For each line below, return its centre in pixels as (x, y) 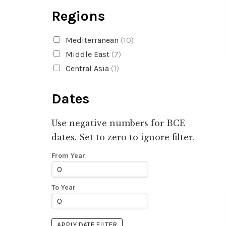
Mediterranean (92, 40)
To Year (64, 187)
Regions (78, 16)
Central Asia (87, 68)
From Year (68, 156)
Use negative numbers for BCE (118, 123)
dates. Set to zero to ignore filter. (123, 137)
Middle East (87, 54)
